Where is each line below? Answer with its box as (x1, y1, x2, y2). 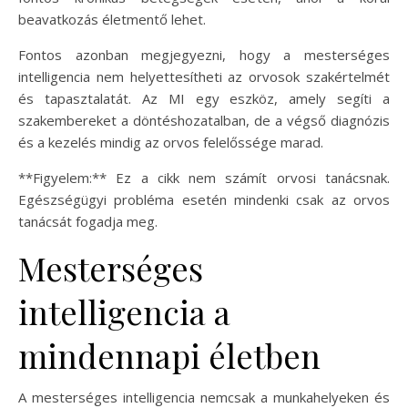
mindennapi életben (18, 332, 321, 377)
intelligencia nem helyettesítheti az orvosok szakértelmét (18, 66, 390, 86)
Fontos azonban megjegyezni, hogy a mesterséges (18, 45, 390, 64)
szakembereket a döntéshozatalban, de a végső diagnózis (18, 110, 390, 129)
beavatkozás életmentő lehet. (18, 9, 206, 28)
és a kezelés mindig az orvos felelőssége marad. (18, 132, 323, 151)
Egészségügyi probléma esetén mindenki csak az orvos (18, 189, 390, 209)
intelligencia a (18, 289, 230, 333)
